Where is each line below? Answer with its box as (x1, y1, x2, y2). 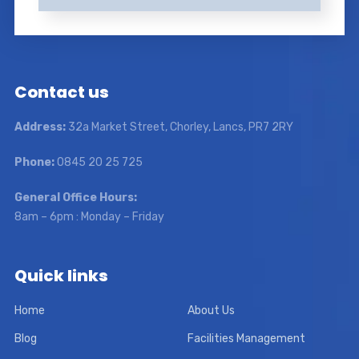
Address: (14, 119, 66, 134)
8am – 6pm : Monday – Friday (14, 209, 164, 224)
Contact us (14, 80, 109, 103)
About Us (188, 303, 235, 317)
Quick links (14, 264, 108, 287)
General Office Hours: (14, 190, 137, 204)
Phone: (14, 155, 54, 169)
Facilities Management (188, 331, 305, 345)
